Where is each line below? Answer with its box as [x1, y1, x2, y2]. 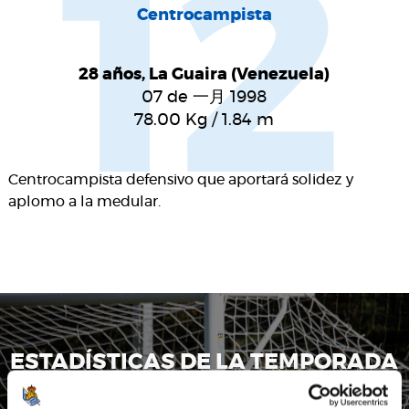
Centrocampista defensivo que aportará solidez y [7, 173, 353, 188]
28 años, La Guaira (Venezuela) [79, 67, 330, 84]
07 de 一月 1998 [142, 89, 267, 107]
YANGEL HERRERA [136, 381, 273, 396]
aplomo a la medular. [7, 194, 161, 210]
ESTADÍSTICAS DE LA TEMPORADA [10, 351, 399, 374]
